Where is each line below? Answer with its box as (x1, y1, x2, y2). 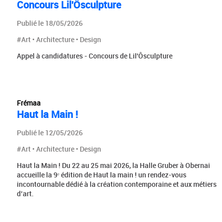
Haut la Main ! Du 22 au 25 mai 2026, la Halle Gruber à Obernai (16, 160, 210, 170)
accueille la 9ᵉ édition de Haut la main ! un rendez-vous (16, 169, 186, 179)
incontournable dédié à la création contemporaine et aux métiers (16, 179, 217, 189)
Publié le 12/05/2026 (16, 127, 83, 137)
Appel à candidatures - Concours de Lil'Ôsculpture (16, 51, 172, 61)
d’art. (16, 188, 34, 198)
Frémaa (16, 98, 41, 108)
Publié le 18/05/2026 (16, 18, 83, 28)
